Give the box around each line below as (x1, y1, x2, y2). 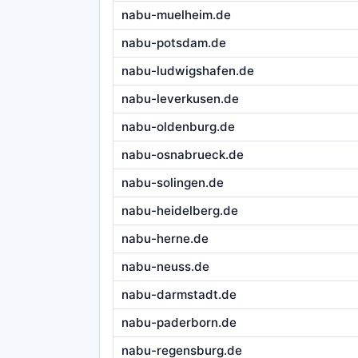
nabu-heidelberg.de (121, 203, 238, 219)
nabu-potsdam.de (121, 35, 226, 51)
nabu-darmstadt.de (121, 287, 237, 303)
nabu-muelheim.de (121, 7, 231, 23)
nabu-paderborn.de (121, 315, 237, 331)
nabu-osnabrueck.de (121, 147, 244, 163)
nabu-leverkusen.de (121, 91, 239, 107)
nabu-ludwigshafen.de (121, 63, 254, 79)
